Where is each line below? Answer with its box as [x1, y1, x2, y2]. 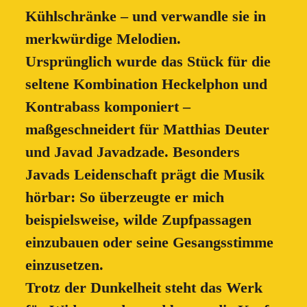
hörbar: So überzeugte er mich [25, 188, 224, 206]
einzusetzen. [25, 256, 103, 273]
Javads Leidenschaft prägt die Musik [25, 165, 265, 183]
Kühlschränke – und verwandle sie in [25, 7, 266, 25]
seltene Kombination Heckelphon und [25, 75, 267, 93]
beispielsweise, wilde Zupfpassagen [25, 210, 251, 228]
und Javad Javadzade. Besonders [25, 143, 240, 160]
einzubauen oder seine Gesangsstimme [25, 233, 273, 251]
